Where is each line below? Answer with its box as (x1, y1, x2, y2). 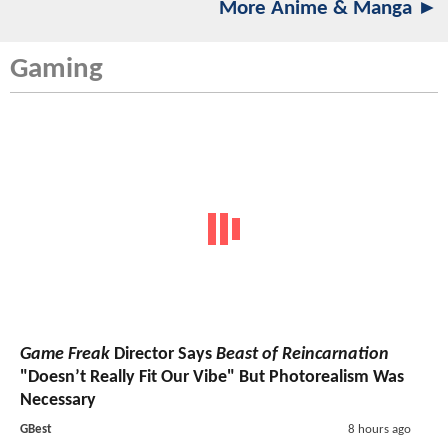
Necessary (20, 390, 96, 410)
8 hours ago (347, 422, 411, 436)
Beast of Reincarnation (216, 344, 389, 364)
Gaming (10, 55, 103, 85)
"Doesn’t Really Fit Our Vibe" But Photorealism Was (20, 367, 404, 387)
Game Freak (20, 344, 110, 364)
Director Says (110, 344, 216, 364)
